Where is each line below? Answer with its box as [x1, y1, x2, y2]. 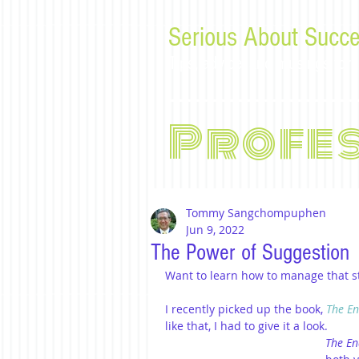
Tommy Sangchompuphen [186, 205, 326, 220]
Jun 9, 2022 [186, 222, 244, 237]
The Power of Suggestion [151, 240, 349, 265]
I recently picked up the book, [165, 301, 326, 317]
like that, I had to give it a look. [165, 318, 328, 333]
